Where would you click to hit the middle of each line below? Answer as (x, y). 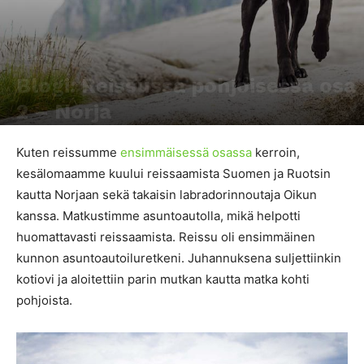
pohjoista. (44, 300)
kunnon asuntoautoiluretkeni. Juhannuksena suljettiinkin (179, 258)
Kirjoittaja (37, 136)
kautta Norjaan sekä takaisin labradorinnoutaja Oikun (167, 195)
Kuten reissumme (68, 152)
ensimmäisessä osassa (186, 152)
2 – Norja (64, 111)
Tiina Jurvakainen (106, 136)
